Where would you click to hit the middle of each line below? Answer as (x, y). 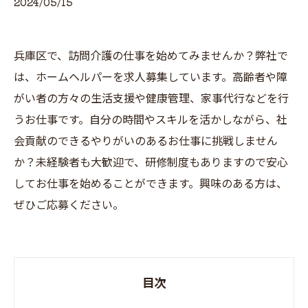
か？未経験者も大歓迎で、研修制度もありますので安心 (151, 163)
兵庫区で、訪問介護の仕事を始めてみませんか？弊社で (151, 56)
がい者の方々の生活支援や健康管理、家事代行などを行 (151, 99)
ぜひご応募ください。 (69, 205)
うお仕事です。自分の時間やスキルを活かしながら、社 (151, 120)
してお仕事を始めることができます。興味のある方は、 (151, 184)
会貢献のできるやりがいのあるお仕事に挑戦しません (146, 141)
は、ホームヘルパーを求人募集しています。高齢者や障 (151, 77)
